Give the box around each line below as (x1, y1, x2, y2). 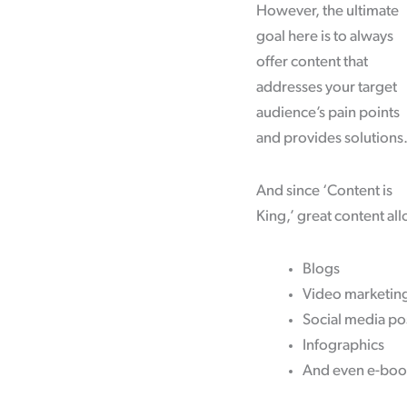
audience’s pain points (256, 105, 400, 122)
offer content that (256, 55, 368, 71)
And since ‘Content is (256, 184, 392, 199)
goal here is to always (256, 29, 393, 45)
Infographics (303, 337, 384, 353)
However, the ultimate (256, 4, 399, 20)
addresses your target (256, 80, 397, 96)
